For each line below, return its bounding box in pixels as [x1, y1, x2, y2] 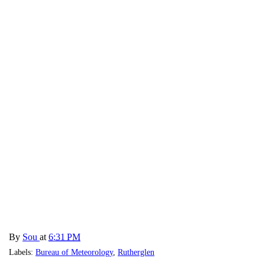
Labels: [9, 247, 35, 257]
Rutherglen [118, 247, 154, 257]
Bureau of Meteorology [35, 247, 113, 257]
